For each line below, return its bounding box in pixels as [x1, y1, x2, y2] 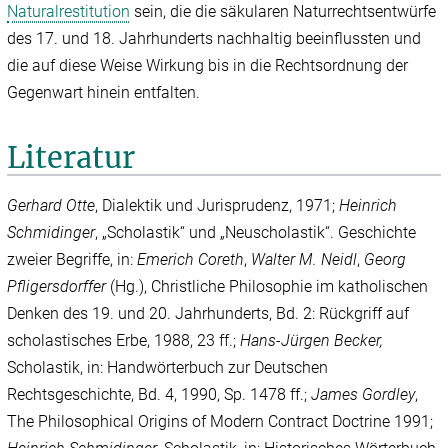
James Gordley [311, 385, 416, 405]
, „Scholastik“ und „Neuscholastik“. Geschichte [95, 223, 417, 243]
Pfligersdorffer [7, 277, 107, 297]
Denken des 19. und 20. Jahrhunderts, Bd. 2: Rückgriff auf [7, 304, 410, 324]
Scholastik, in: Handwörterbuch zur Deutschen [7, 358, 329, 378]
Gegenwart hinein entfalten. [7, 83, 201, 103]
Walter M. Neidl [251, 250, 358, 270]
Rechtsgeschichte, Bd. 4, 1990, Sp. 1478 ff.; [7, 385, 312, 405]
